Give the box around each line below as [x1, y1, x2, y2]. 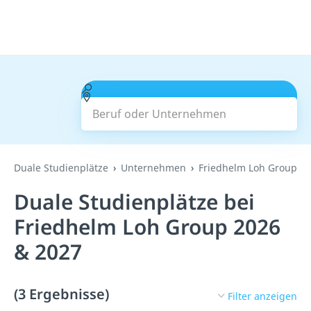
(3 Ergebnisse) [14, 285, 109, 303]
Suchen [169, 98, 209, 113]
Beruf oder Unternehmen [92, 81, 226, 96]
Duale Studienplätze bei [14, 187, 255, 216]
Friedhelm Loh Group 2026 [14, 212, 280, 241]
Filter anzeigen [228, 289, 297, 303]
